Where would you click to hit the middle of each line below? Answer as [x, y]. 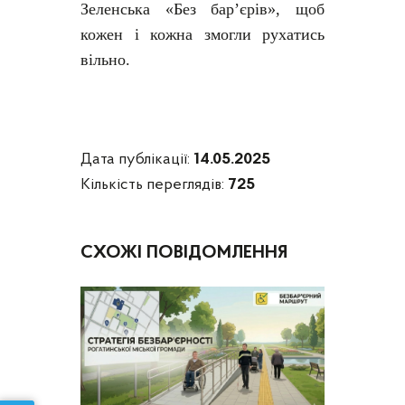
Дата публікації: [137, 160]
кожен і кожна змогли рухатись [202, 35]
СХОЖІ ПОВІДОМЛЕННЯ [184, 254]
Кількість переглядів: [154, 185]
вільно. [105, 60]
